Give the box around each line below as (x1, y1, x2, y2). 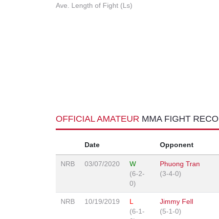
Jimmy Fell (160, 197, 193, 206)
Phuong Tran (160, 160, 200, 168)
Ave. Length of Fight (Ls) (56, 1, 132, 10)
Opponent (160, 141, 194, 149)
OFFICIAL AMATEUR (56, 114, 142, 124)
